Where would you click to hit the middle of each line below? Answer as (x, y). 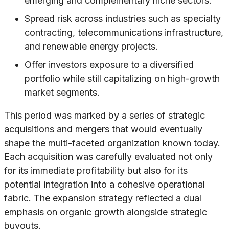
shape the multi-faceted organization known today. (112, 143)
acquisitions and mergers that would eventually (103, 129)
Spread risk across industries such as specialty (123, 19)
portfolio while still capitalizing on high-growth (122, 79)
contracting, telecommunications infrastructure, (124, 33)
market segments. (62, 93)
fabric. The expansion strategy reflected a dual (103, 198)
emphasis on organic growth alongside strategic (106, 212)
